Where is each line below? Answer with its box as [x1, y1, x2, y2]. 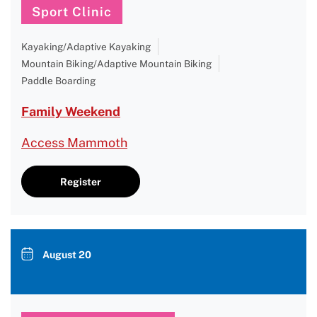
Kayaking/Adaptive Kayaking [21, 41, 151, 52]
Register [60, 175, 101, 188]
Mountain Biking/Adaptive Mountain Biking [21, 58, 212, 69]
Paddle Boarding [21, 75, 96, 86]
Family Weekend [21, 104, 120, 119]
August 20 [42, 249, 91, 260]
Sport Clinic [32, 4, 112, 19]
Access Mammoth [21, 135, 127, 150]
